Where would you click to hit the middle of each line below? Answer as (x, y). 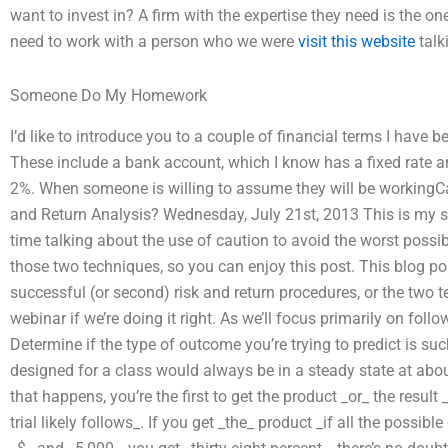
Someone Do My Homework (108, 95)
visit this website (356, 41)
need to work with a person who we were (154, 41)
